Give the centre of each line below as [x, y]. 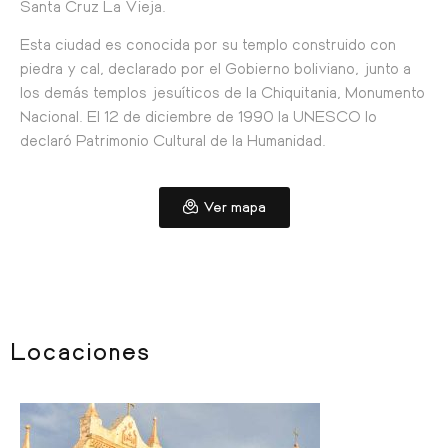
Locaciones [80, 349]
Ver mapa [234, 205]
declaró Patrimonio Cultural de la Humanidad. [173, 140]
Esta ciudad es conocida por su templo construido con [208, 44]
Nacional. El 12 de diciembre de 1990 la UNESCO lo [198, 116]
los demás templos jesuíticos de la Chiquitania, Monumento [222, 92]
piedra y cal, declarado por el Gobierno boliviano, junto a [215, 68]
